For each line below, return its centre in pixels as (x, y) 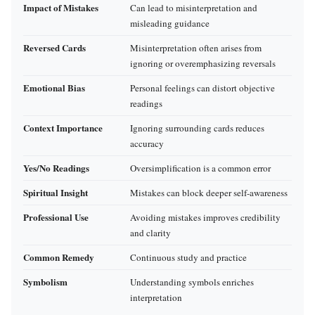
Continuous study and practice (188, 258)
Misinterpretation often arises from (196, 48)
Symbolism (45, 282)
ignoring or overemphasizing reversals (203, 64)
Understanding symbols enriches (192, 282)
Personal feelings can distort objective (202, 88)
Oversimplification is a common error (200, 168)
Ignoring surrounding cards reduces (197, 128)
